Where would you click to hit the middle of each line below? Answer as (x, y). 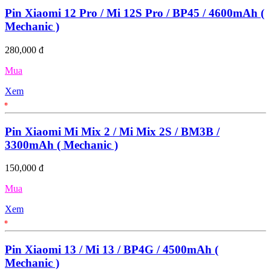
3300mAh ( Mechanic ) (61, 145)
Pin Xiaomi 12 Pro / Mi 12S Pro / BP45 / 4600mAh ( (135, 13)
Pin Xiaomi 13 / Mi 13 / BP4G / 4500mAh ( (112, 250)
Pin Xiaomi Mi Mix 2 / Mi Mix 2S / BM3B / (112, 131)
